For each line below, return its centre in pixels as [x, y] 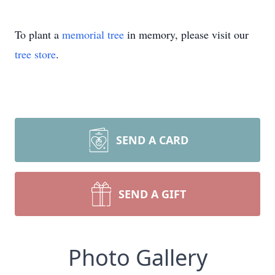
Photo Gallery [137, 258]
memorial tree [93, 34]
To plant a [38, 34]
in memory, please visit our [186, 34]
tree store [35, 54]
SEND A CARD [152, 140]
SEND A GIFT [152, 194]
